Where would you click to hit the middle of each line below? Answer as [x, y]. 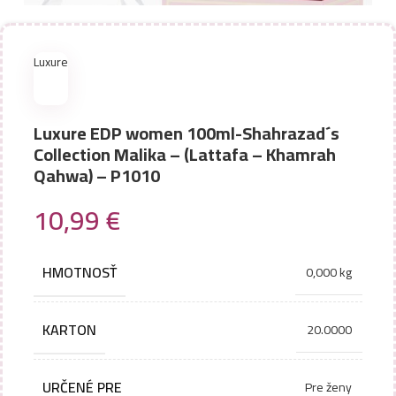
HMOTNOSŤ [80, 272]
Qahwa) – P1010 [97, 175]
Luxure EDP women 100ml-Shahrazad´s [187, 133]
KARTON [69, 330]
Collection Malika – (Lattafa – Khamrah [185, 154]
